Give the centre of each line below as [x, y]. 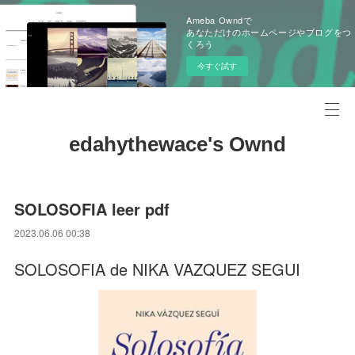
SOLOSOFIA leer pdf [92, 209]
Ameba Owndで [219, 20]
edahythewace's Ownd [177, 144]
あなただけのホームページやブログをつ [269, 32]
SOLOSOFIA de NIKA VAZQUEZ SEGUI [158, 269]
